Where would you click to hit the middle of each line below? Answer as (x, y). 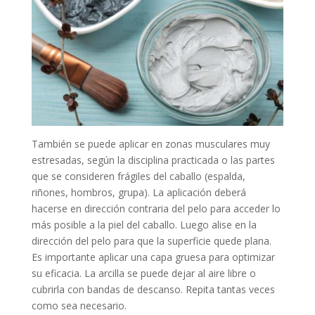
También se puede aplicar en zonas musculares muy (150, 143)
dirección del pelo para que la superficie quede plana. (151, 240)
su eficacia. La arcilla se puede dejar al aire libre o (143, 273)
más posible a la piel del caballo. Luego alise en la (144, 224)
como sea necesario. (79, 305)
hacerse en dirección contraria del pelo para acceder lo (156, 208)
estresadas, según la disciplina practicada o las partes (153, 160)
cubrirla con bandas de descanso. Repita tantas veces (153, 289)
